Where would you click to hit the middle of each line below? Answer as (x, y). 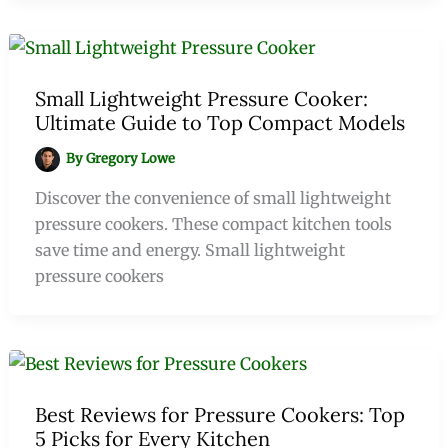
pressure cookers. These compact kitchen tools (213, 224)
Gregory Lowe (131, 159)
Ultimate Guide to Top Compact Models (219, 123)
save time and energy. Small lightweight (189, 250)
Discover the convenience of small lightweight (212, 198)
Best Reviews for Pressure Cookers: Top (219, 415)
